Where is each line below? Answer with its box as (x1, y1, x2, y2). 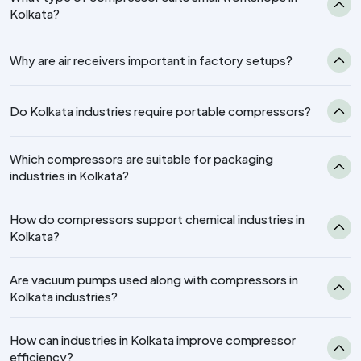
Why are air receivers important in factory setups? (10, 52, 293, 68)
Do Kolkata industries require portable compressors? (10, 103, 311, 119)
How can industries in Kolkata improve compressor (10, 331, 296, 347)
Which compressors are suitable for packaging (10, 150, 273, 166)
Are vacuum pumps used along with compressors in (10, 271, 298, 287)
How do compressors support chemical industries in (10, 210, 305, 226)
